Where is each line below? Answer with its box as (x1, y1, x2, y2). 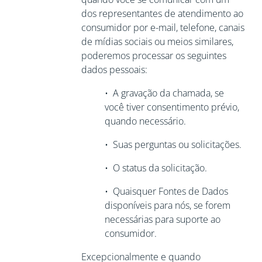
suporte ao (175, 213, 220, 226)
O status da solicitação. (112, 161, 207, 174)
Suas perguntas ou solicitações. (112, 138, 242, 151)
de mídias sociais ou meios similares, (81, 35, 233, 48)
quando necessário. (104, 115, 186, 127)
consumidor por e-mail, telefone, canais (81, 21, 244, 34)
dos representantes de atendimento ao (81, 7, 243, 20)
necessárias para (104, 213, 176, 226)
